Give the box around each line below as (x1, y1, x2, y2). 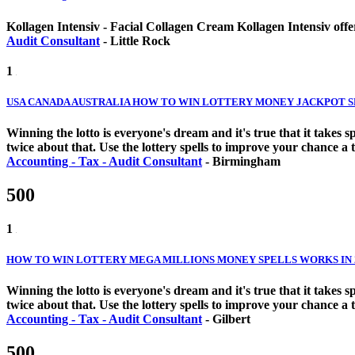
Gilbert (212, 312, 250, 326)
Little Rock (110, 33, 170, 48)
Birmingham (212, 154, 281, 168)
